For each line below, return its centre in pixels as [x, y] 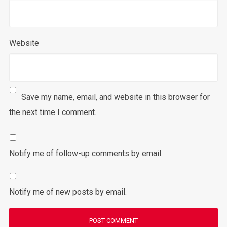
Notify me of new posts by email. [68, 192]
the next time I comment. [52, 112]
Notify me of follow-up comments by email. [86, 153]
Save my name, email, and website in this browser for [115, 97]
